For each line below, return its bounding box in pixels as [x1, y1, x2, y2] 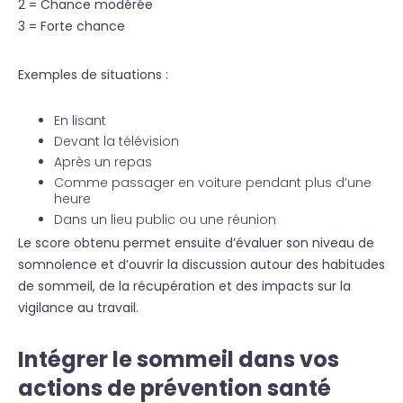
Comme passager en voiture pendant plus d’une [54, 174, 372, 192]
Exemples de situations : [18, 66, 168, 84]
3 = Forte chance [18, 17, 125, 35]
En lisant [54, 112, 106, 130]
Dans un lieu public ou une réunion [54, 210, 276, 228]
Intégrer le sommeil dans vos [18, 345, 339, 374]
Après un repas [54, 153, 152, 171]
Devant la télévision [54, 132, 179, 150]
